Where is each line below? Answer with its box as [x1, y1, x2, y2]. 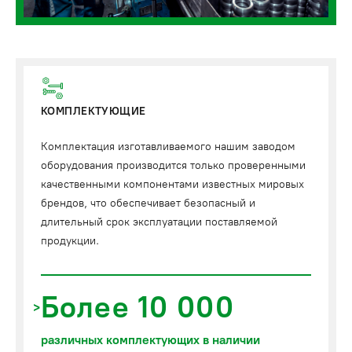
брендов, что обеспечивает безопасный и [41, 196, 255, 211]
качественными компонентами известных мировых [41, 178, 304, 192]
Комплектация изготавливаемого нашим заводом [41, 140, 295, 154]
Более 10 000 [41, 289, 234, 326]
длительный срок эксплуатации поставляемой [41, 215, 277, 229]
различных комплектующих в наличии [41, 332, 260, 348]
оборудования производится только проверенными [41, 159, 306, 173]
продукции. [41, 234, 99, 248]
